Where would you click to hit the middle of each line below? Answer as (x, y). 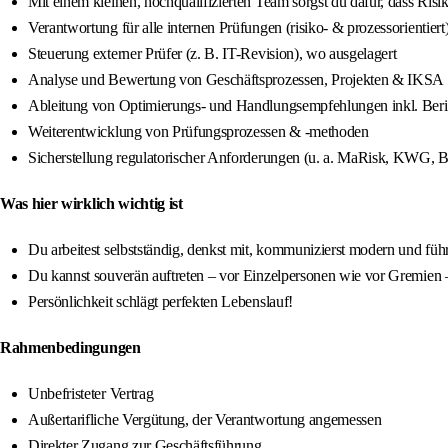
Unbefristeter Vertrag (91, 394)
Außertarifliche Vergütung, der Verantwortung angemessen (205, 420)
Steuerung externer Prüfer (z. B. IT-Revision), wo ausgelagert (212, 54)
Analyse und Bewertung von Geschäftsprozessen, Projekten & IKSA (236, 80)
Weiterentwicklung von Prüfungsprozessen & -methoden (198, 132)
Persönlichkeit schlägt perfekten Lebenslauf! (160, 302)
